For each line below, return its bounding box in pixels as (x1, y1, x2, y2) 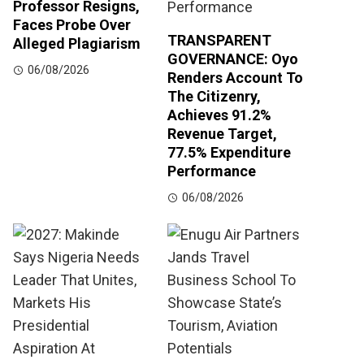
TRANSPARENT (167, 32, 271, 50)
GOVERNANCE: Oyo (167, 50, 298, 68)
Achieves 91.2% (167, 106, 271, 124)
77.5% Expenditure (167, 144, 291, 162)
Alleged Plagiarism (13, 35, 141, 53)
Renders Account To (167, 69, 303, 87)
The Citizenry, (167, 88, 261, 106)
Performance (167, 162, 256, 180)
